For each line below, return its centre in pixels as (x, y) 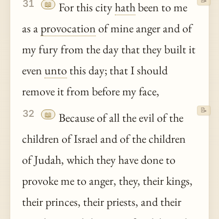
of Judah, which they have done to (99, 159)
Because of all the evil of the (120, 117)
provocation (68, 28)
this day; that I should (117, 70)
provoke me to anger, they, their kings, (107, 180)
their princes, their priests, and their (102, 201)
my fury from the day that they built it (109, 49)
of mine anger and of (144, 28)
